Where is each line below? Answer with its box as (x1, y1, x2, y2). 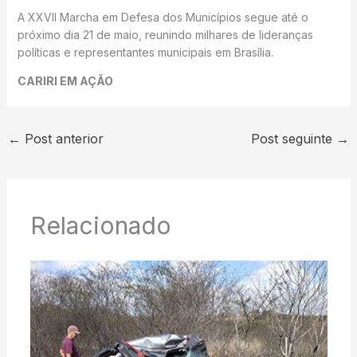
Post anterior (20, 130, 104, 147)
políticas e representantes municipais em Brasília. (17, 45, 273, 59)
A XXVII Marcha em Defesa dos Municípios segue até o (17, 10, 308, 24)
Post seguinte (251, 130, 337, 147)
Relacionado (29, 211, 171, 241)
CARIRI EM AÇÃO (17, 73, 113, 88)
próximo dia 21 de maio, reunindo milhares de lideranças (17, 27, 313, 41)
